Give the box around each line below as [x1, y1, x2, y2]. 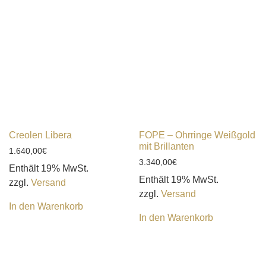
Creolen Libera [9, 130, 72, 141]
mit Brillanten [139, 141, 194, 152]
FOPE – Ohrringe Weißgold [139, 130, 255, 141]
